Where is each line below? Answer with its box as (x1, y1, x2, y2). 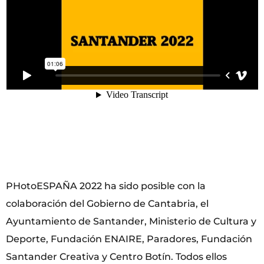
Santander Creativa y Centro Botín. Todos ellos (6, 250, 227, 262)
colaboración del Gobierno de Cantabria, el (6, 197, 209, 209)
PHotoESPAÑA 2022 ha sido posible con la (6, 180, 206, 192)
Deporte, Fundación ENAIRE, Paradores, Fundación (6, 233, 252, 245)
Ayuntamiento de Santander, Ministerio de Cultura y (6, 215, 256, 227)
